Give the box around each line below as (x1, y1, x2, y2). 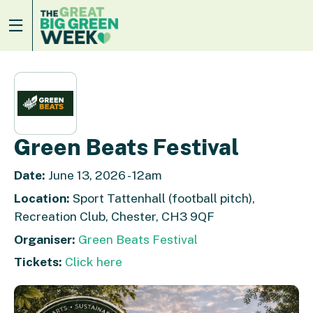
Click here (65, 254, 122, 270)
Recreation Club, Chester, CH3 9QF (14, 208, 214, 224)
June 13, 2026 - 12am (45, 168, 162, 183)
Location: (14, 190, 70, 205)
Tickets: (14, 254, 62, 270)
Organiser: (14, 231, 75, 247)
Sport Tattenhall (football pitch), (70, 190, 255, 205)
